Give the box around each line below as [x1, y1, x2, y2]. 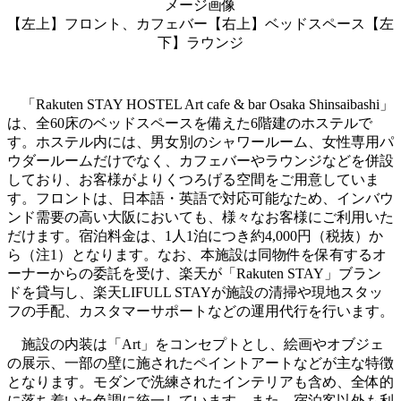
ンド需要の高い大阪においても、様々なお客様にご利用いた [7, 209, 394, 225]
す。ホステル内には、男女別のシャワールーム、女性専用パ [7, 133, 394, 149]
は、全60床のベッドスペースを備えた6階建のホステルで [7, 115, 372, 131]
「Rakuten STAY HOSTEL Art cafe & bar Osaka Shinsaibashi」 [7, 96, 394, 112]
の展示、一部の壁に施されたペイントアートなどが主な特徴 [7, 354, 394, 371]
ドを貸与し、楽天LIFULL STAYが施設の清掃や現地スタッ [7, 284, 383, 300]
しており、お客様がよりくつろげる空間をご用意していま [7, 171, 380, 187]
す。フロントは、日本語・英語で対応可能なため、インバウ [7, 190, 394, 206]
